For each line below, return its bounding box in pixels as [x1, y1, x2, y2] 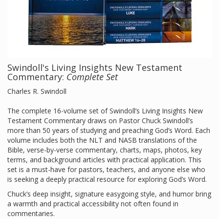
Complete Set [66, 71, 118, 83]
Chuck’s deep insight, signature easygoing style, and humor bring [7, 189, 211, 198]
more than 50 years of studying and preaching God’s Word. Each [7, 126, 210, 135]
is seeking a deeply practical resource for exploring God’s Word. [7, 175, 207, 184]
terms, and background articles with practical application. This [7, 155, 201, 164]
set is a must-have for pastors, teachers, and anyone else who [7, 165, 205, 174]
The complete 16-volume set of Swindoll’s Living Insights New [7, 106, 203, 115]
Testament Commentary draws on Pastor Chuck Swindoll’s [7, 116, 193, 125]
